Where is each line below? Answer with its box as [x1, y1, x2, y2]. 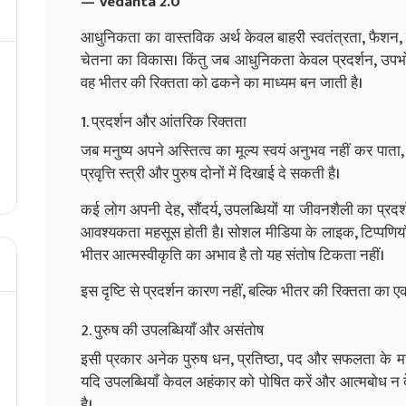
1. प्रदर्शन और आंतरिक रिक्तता [81, 109, 246, 135]
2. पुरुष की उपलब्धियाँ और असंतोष [81, 317, 264, 343]
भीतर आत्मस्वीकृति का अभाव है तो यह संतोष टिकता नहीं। [81, 242, 384, 268]
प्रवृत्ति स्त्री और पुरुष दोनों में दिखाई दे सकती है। [81, 160, 340, 187]
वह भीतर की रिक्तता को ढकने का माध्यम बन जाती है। [81, 70, 362, 96]
